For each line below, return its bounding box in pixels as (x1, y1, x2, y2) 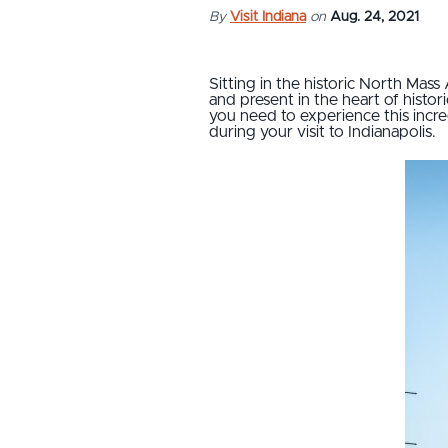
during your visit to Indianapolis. (209, 123, 440, 140)
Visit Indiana (230, 9, 306, 24)
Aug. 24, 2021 (330, 9, 419, 24)
